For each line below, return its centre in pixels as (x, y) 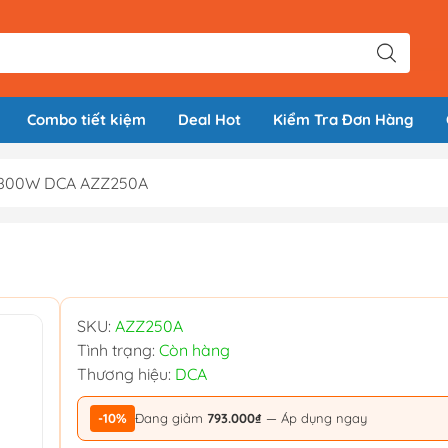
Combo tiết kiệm (86, 120)
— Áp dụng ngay (314, 418)
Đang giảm (171, 418)
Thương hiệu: (126, 374)
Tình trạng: (118, 350)
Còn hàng (194, 350)
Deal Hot (209, 120)
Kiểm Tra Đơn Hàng (343, 120)
